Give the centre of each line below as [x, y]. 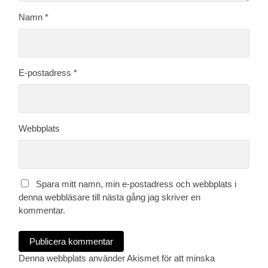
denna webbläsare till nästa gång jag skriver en [110, 197]
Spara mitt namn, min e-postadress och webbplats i [136, 184]
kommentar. [42, 210]
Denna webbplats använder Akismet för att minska [117, 258]
